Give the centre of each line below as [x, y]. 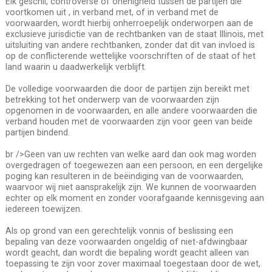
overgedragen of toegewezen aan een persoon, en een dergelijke [134, 165]
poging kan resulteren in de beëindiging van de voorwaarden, [124, 176]
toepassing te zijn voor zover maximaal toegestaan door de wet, [133, 263]
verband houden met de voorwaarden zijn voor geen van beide [129, 121]
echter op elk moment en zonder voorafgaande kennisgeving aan [134, 198]
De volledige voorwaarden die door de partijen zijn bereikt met [127, 88]
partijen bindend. [37, 132]
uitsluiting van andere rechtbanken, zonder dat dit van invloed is [130, 45]
